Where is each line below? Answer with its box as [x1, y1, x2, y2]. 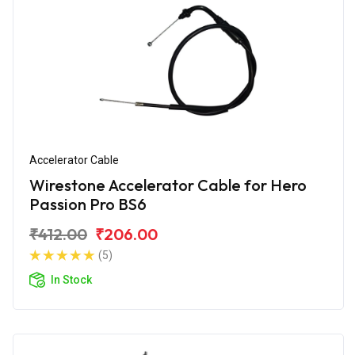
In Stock [51, 273, 92, 286]
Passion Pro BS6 [29, 193, 147, 214]
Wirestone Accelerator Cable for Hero [29, 174, 307, 195]
